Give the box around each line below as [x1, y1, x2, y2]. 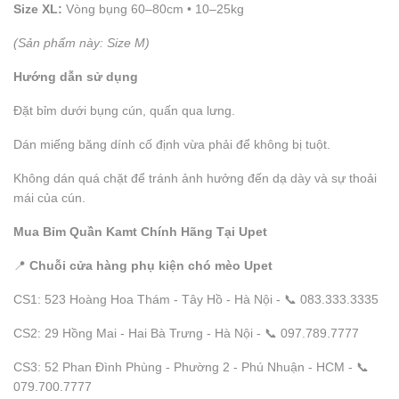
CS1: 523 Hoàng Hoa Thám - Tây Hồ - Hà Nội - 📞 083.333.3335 [13, 292, 379, 306]
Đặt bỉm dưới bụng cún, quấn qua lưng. [13, 103, 235, 118]
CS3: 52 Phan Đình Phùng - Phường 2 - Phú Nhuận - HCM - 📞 [13, 360, 369, 374]
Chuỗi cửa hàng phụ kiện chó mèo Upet [29, 258, 273, 273]
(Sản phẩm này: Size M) [13, 36, 150, 50]
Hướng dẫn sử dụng [13, 69, 138, 84]
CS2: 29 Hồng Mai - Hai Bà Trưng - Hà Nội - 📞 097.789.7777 [13, 326, 359, 340]
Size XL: [13, 2, 62, 16]
